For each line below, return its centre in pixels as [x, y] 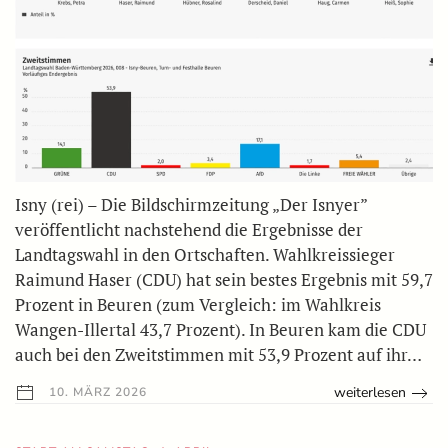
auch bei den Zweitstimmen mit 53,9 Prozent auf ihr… [218, 355]
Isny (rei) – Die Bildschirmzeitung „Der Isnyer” [191, 205]
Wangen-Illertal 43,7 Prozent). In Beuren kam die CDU [220, 330]
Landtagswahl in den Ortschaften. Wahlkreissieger [205, 255]
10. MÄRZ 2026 [96, 392]
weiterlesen [370, 393]
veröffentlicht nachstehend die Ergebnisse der [189, 230]
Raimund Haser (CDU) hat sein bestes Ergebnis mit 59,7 [224, 280]
